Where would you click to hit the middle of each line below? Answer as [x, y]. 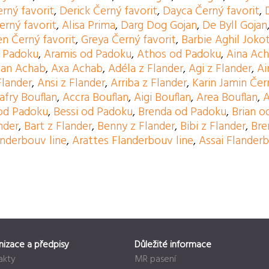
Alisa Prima [89, 26]
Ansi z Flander [71, 84]
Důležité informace [173, 245]
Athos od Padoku [179, 55]
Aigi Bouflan [163, 98]
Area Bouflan [227, 98]
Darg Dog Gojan [159, 26]
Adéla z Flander [146, 69]
